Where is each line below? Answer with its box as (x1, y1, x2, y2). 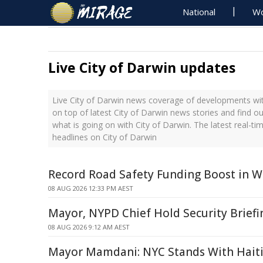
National (183, 6, 216, 18)
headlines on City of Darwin (52, 131, 157, 143)
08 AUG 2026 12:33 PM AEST (48, 184, 133, 193)
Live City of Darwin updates (48, 58, 235, 77)
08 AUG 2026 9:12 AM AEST (48, 222, 130, 231)
